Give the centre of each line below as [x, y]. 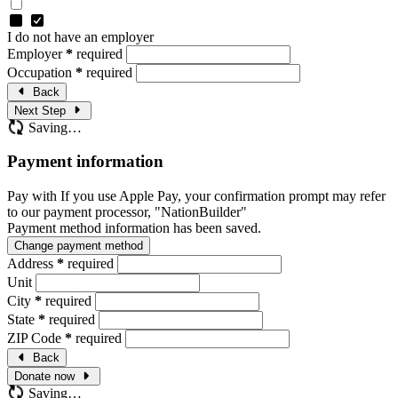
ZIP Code [36, 338]
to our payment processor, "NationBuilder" [127, 212]
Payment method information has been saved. [134, 228]
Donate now [44, 377]
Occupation [41, 72]
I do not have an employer [80, 36]
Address [32, 264]
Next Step [40, 110]
